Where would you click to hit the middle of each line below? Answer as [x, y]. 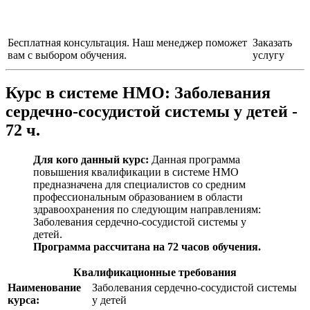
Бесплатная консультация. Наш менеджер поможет [127, 42]
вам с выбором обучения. [67, 55]
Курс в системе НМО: [90, 93]
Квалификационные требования [155, 273]
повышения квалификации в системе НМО [136, 172]
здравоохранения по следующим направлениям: [147, 210]
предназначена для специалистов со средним [139, 185]
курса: [24, 300]
